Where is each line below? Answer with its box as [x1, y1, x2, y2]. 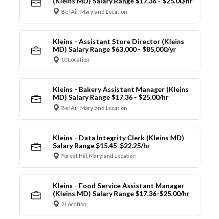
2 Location [61, 200, 87, 207]
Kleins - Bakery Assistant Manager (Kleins [52, 85, 189, 94]
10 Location [61, 56, 89, 63]
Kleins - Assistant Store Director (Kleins [52, 37, 184, 45]
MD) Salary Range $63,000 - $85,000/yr [52, 44, 176, 53]
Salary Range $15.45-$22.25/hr [52, 141, 150, 150]
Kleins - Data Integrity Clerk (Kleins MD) [52, 133, 184, 142]
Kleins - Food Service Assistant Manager [52, 181, 184, 190]
